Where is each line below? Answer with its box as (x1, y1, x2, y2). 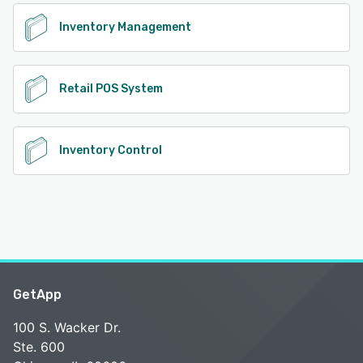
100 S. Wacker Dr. (13, 319, 121, 336)
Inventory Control (59, 143, 162, 158)
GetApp (13, 287, 62, 303)
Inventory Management (59, 20, 191, 35)
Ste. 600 (13, 339, 65, 356)
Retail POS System (59, 82, 163, 96)
